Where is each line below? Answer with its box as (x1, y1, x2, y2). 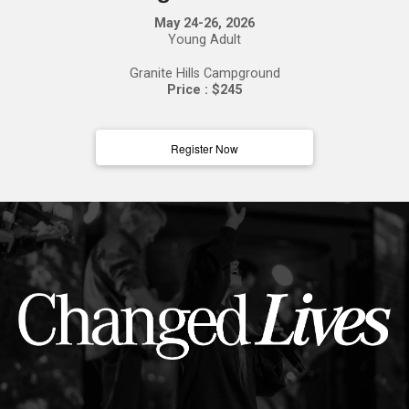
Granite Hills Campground (129, 66, 280, 82)
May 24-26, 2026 (154, 16, 255, 32)
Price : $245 (167, 82, 242, 99)
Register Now (171, 140, 238, 156)
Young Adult (168, 32, 241, 48)
